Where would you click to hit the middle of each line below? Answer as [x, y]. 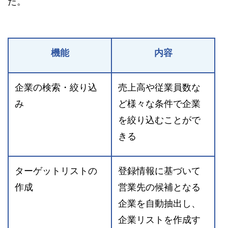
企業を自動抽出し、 [159, 204]
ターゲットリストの [56, 171]
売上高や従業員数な [159, 88]
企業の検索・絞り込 [56, 88]
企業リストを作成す [159, 220]
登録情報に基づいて [159, 171]
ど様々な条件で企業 [159, 104]
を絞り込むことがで [159, 120]
